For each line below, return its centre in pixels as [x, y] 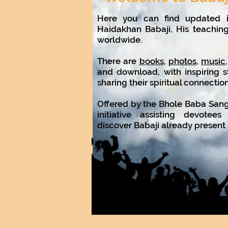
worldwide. [120, 40]
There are [118, 61]
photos [182, 61]
